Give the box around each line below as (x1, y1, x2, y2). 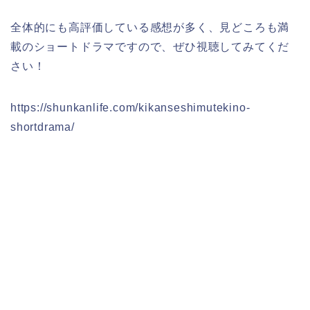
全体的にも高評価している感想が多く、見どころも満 (10, 21, 290, 33)
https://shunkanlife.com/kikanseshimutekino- (10, 101, 250, 113)
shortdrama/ (10, 120, 75, 133)
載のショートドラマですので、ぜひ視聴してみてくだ (10, 40, 290, 53)
